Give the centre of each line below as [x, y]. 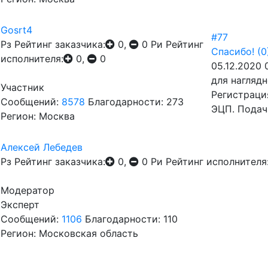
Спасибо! [233, 51]
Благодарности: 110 [131, 219]
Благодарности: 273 [136, 102]
